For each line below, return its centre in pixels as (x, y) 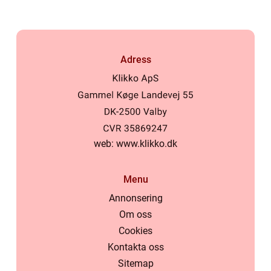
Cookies (135, 231)
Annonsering (135, 198)
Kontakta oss (135, 247)
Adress (135, 60)
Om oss (135, 215)
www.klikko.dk (147, 144)
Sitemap (135, 264)
